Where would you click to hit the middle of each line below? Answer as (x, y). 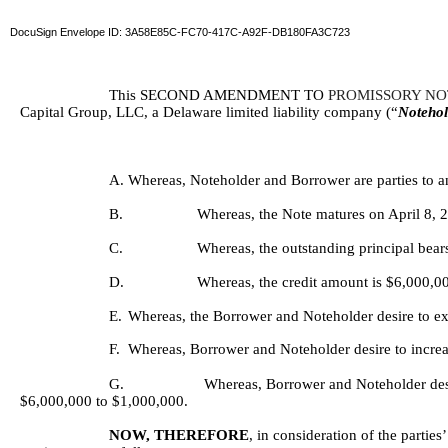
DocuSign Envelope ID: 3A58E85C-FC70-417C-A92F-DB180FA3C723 (180, 31)
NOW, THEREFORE (178, 434)
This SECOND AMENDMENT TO (218, 95)
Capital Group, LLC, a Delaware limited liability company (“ (209, 112)
